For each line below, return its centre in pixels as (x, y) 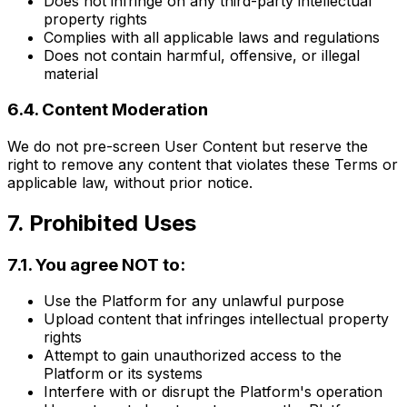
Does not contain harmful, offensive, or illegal (202, 55)
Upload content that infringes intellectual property (216, 319)
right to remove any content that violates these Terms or (203, 164)
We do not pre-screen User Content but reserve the (188, 146)
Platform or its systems (123, 374)
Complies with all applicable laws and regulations (212, 37)
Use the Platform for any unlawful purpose (194, 301)
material (71, 73)
